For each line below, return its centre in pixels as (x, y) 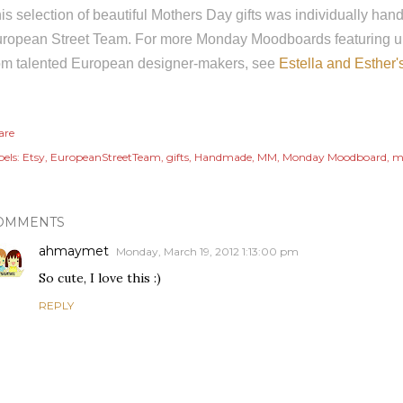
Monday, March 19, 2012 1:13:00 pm (207, 251)
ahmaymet (74, 251)
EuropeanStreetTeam (106, 157)
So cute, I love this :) (100, 278)
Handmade (223, 157)
